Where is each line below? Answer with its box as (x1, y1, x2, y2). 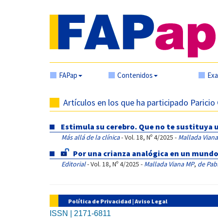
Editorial (61, 160, 86, 168)
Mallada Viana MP (144, 160, 194, 168)
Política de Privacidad (68, 198, 131, 205)
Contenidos (117, 71, 153, 80)
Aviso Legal (135, 198, 167, 205)
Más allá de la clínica (61, 133, 120, 142)
